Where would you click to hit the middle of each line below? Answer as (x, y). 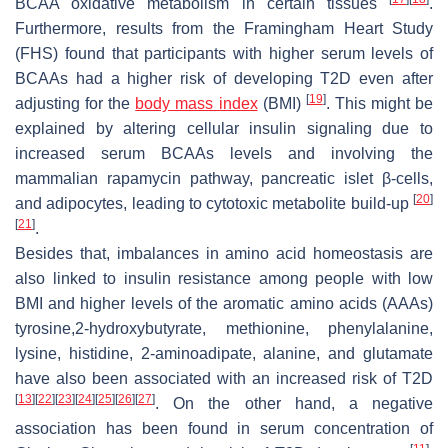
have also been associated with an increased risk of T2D (224, 378)
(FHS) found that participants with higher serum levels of (224, 53)
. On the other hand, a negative (294, 403)
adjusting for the (75, 103)
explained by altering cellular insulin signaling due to (224, 128)
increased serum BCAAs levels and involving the (224, 153)
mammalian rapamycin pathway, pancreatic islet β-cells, (224, 178)
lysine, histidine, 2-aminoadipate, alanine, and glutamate (224, 353)
